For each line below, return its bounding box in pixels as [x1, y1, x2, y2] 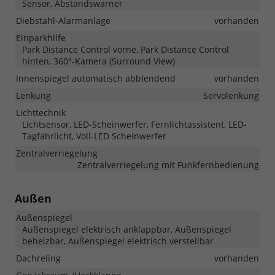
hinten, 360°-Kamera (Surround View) [22, 55, 175, 68]
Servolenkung [203, 90, 259, 102]
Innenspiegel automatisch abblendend [16, 72, 176, 85]
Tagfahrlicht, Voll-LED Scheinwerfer [22, 130, 166, 142]
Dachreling [16, 252, 61, 265]
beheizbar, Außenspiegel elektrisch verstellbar [22, 235, 214, 247]
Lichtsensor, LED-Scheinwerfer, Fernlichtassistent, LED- [22, 118, 247, 131]
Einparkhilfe [16, 32, 66, 44]
